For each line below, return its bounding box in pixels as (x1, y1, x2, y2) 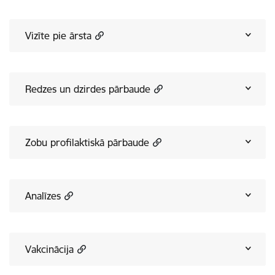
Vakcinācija (25, 242, 74, 255)
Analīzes (25, 189, 61, 202)
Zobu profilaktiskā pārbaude (25, 136, 149, 149)
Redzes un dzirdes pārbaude (25, 82, 150, 95)
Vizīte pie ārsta (25, 29, 91, 42)
